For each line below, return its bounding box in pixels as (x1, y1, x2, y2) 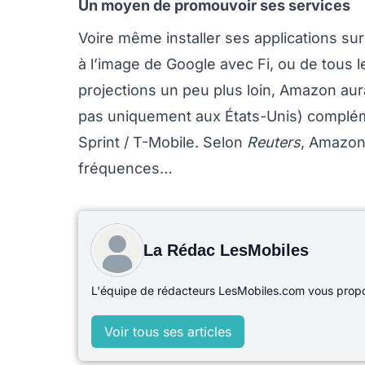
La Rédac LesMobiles (143, 241, 309, 259)
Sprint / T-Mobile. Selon (78, 134, 247, 151)
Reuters (247, 134, 301, 151)
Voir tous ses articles (104, 323, 231, 340)
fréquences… (78, 160, 173, 177)
